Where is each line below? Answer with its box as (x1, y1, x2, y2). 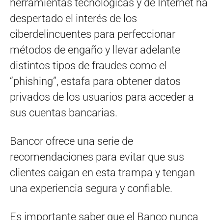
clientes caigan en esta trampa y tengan (10, 166, 195, 179)
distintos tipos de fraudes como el (10, 59, 167, 72)
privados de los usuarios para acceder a (10, 90, 194, 103)
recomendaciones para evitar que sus (10, 150, 184, 163)
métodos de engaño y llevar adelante (10, 43, 180, 56)
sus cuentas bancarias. (10, 106, 117, 119)
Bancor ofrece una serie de (10, 135, 133, 147)
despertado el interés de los (10, 12, 137, 25)
